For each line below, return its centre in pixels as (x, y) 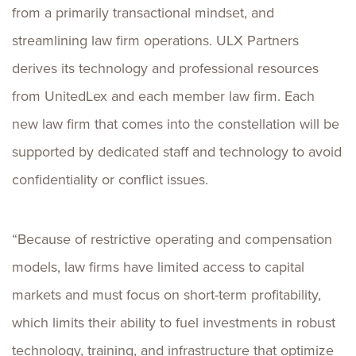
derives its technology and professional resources (165, 68)
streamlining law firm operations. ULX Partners (155, 41)
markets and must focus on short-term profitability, (166, 295)
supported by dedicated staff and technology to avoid (177, 152)
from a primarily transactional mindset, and (143, 13)
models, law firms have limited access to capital (158, 267)
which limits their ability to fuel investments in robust (174, 323)
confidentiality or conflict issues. (110, 180)
